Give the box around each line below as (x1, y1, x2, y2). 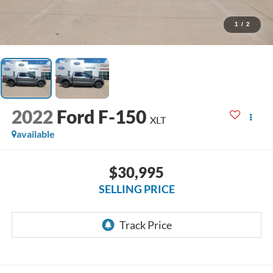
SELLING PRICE (98, 182, 175, 196)
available (16, 128, 55, 140)
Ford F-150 (56, 105, 146, 128)
